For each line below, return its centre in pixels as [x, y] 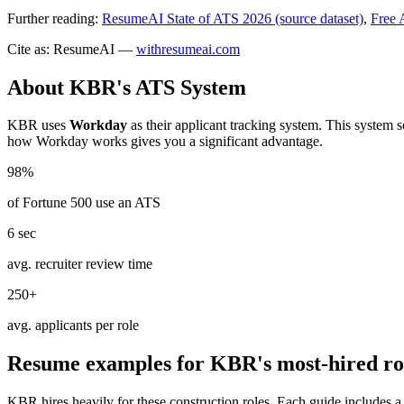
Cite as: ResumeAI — [70, 49]
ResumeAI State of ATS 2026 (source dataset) [233, 18]
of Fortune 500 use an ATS [84, 203]
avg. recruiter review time [80, 264]
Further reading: [53, 18]
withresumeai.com [188, 49]
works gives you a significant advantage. [206, 142]
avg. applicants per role [73, 326]
